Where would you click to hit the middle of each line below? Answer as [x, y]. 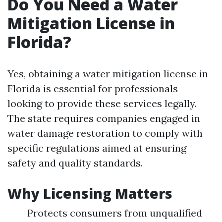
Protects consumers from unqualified [115, 213]
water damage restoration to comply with [105, 133]
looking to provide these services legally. [102, 103]
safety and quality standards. [75, 163]
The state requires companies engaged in [104, 118]
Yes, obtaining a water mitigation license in [108, 74]
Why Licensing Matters [90, 193]
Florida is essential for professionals [93, 88]
